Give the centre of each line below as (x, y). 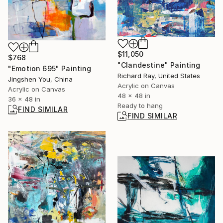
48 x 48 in (134, 96)
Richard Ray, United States (159, 76)
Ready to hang (140, 106)
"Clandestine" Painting (159, 65)
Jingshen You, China (40, 79)
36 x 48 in (24, 99)
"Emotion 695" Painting (50, 68)
